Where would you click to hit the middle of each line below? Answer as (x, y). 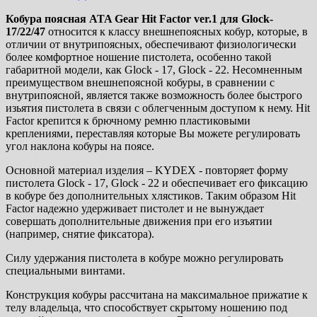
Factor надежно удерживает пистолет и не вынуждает (135, 209)
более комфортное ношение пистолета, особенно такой (139, 57)
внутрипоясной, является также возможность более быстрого (154, 96)
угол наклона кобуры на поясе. (80, 146)
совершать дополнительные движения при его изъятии (139, 221)
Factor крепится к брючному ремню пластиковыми (128, 121)
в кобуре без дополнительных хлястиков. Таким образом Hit (151, 196)
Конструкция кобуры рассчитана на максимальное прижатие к (157, 295)
